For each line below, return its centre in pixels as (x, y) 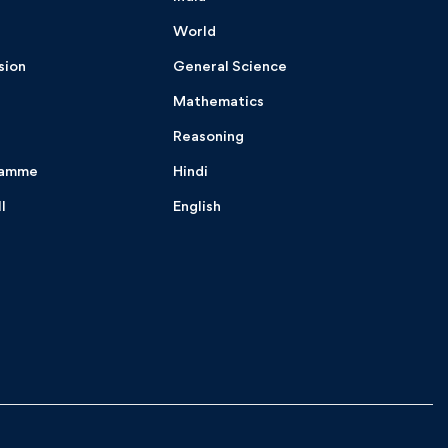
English (197, 206)
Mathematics (219, 101)
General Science (230, 66)
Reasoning (209, 136)
